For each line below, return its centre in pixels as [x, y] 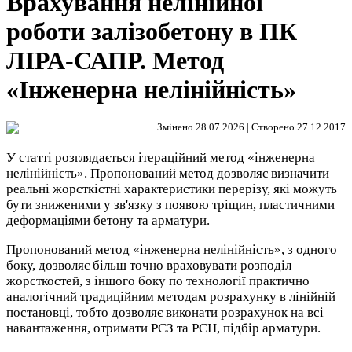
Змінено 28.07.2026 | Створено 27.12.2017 [251, 127]
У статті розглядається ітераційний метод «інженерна [161, 158]
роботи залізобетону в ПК [152, 31]
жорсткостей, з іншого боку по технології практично [158, 281]
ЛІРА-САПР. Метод [115, 60]
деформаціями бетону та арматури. [108, 221]
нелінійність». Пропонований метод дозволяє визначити [168, 174]
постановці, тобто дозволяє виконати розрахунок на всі [165, 313]
